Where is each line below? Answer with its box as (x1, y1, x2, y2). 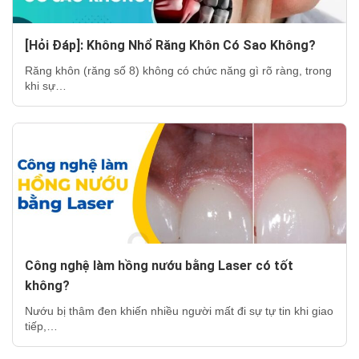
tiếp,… (25, 319, 58, 333)
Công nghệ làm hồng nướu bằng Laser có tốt (25, 257, 293, 273)
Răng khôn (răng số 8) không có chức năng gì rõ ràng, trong (25, 63, 332, 77)
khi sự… (25, 79, 67, 92)
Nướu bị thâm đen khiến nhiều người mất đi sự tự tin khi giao (25, 304, 333, 317)
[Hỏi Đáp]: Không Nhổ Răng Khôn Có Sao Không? (25, 37, 316, 53)
